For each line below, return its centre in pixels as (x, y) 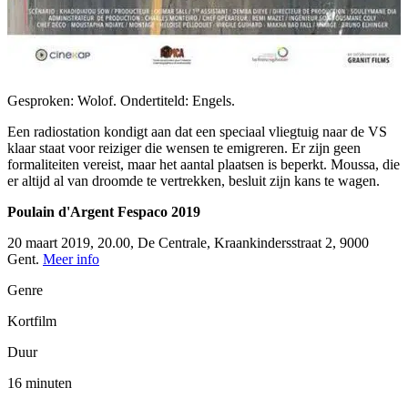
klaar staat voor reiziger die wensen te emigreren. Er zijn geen (184, 148)
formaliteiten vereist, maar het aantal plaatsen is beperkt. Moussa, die (204, 165)
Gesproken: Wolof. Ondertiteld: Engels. (121, 101)
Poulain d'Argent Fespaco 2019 (104, 212)
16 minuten (40, 383)
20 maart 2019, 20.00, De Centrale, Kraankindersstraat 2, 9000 (188, 243)
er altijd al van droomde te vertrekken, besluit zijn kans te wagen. (194, 181)
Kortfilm (32, 321)
